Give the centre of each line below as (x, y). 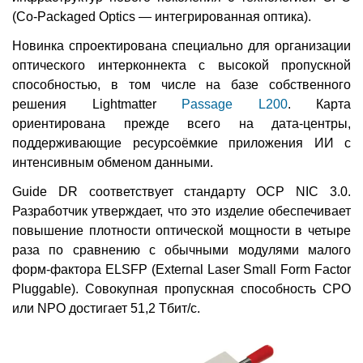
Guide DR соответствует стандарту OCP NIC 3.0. (181, 192)
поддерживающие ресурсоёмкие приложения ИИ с (181, 143)
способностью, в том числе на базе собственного (181, 85)
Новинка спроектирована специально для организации (181, 46)
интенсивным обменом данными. (113, 163)
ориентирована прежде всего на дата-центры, (181, 124)
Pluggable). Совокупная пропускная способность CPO (181, 289)
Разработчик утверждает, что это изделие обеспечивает (181, 211)
